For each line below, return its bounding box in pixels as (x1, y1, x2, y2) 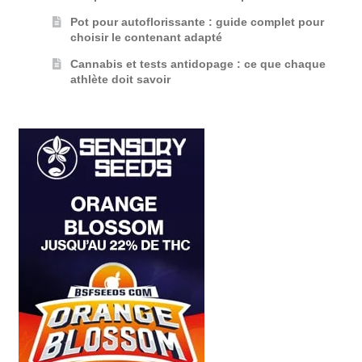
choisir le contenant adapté (70, 30, 223, 44)
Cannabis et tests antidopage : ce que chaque (70, 57, 326, 70)
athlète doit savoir (70, 72, 171, 86)
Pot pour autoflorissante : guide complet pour (70, 15, 325, 28)
